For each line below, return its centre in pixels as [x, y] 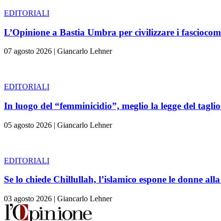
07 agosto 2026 [28, 51]
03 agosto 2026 [28, 199]
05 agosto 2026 [28, 125]
